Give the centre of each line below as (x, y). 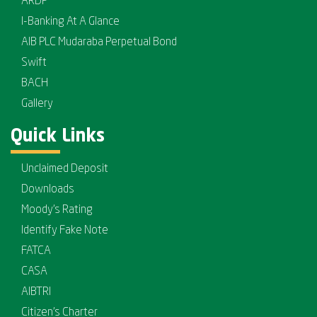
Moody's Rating (57, 210)
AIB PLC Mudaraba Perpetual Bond (99, 42)
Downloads (48, 190)
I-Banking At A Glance (70, 22)
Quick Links (58, 137)
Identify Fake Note (65, 231)
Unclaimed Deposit (65, 169)
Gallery (37, 104)
